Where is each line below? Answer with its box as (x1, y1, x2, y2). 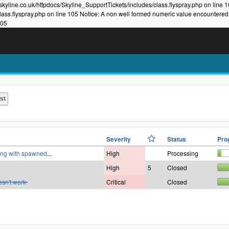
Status (167, 134, 186, 144)
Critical (106, 177, 126, 187)
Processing (167, 149, 198, 158)
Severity (106, 134, 131, 144)
